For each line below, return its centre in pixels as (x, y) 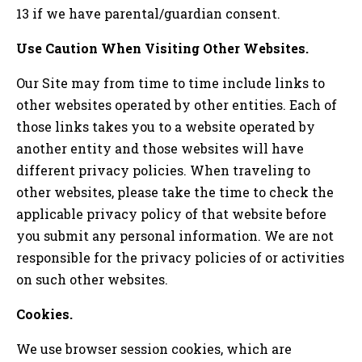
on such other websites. (92, 280)
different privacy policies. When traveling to (163, 170)
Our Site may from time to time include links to (170, 83)
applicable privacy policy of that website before (171, 214)
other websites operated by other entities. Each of (177, 105)
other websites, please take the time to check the (175, 192)
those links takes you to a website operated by (166, 127)
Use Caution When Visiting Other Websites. (162, 48)
